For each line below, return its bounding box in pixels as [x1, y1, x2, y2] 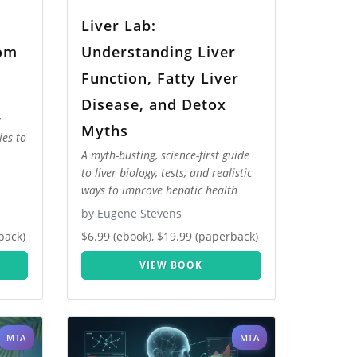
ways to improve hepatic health [81, 182, 237, 198]
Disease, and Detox [81, 94, 226, 114]
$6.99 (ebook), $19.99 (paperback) [81, 229, 258, 245]
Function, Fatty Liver [81, 68, 239, 88]
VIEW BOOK [139, 258, 203, 273]
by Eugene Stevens [81, 206, 182, 222]
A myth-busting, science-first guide [81, 147, 249, 163]
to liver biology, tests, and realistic [81, 165, 252, 181]
